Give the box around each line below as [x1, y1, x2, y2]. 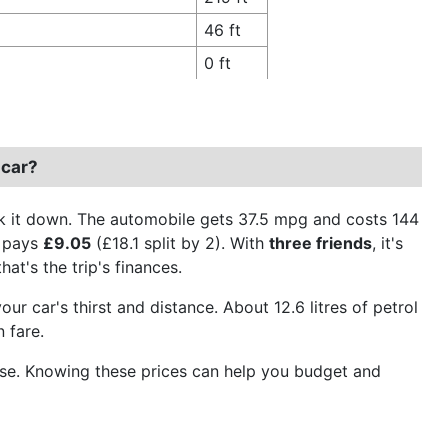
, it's [372, 232, 403, 253]
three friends [269, 232, 372, 253]
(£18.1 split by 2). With [91, 232, 269, 253]
